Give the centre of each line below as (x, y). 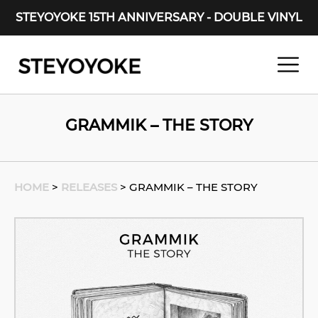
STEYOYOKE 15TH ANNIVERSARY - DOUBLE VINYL (159, 17)
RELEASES (89, 187)
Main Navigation (88, 74)
